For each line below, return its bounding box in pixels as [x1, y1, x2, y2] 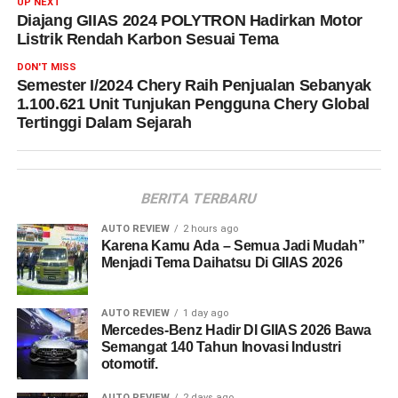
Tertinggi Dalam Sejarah [16, 114, 192, 131]
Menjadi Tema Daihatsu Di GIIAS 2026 [100, 255, 343, 270]
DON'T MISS [16, 61, 76, 73]
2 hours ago [182, 223, 238, 235]
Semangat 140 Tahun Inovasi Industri [100, 339, 341, 354]
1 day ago [182, 307, 228, 319]
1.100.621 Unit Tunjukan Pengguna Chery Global [16, 95, 370, 113]
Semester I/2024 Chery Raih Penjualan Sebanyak [16, 76, 371, 94]
